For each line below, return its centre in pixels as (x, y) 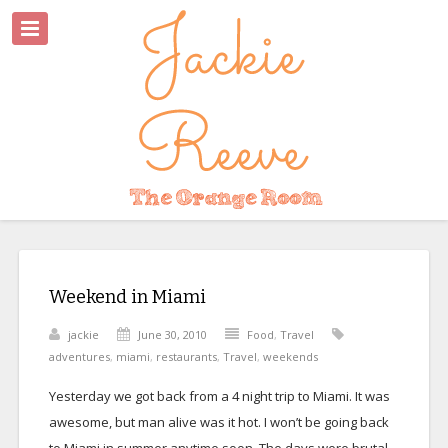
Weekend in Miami (127, 297)
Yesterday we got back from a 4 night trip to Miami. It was (219, 396)
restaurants (186, 356)
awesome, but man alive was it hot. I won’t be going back (218, 422)
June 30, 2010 (172, 334)
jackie (83, 334)
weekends (290, 356)
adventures (79, 356)
